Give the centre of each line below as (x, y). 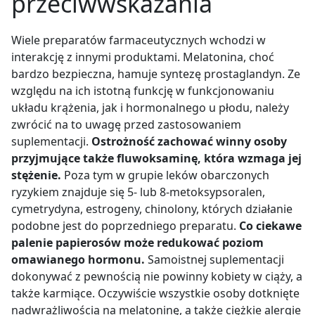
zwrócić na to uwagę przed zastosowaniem (126, 124)
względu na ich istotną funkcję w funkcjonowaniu (143, 90)
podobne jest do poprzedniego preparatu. (125, 225)
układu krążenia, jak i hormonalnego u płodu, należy (150, 107)
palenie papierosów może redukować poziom (137, 242)
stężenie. (36, 175)
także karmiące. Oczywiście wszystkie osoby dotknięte (155, 293)
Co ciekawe (270, 225)
